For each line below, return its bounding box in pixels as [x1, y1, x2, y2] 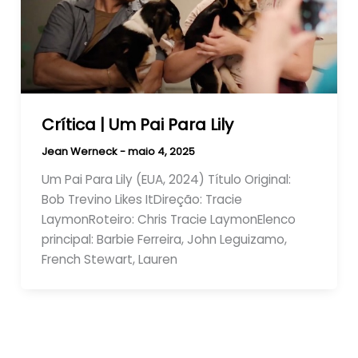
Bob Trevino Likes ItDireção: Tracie [41, 190, 242, 208]
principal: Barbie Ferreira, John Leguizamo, [41, 230, 287, 248]
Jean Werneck [41, 143, 120, 159]
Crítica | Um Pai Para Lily [41, 113, 233, 136]
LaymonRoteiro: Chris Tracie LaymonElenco [41, 210, 296, 228]
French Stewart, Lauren [41, 250, 177, 268]
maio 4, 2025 [127, 143, 195, 159]
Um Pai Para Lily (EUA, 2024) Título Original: [41, 170, 291, 188]
